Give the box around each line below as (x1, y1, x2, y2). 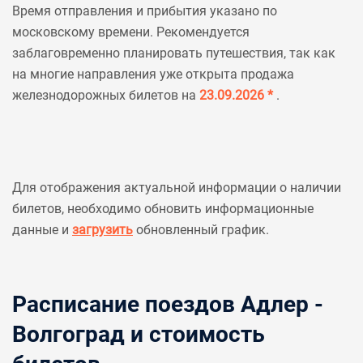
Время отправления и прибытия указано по (12, 3, 277, 19)
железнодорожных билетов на (12, 88, 199, 103)
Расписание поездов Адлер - (12, 291, 323, 318)
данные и (12, 222, 72, 237)
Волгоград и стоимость (12, 321, 265, 348)
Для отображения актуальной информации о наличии (12, 180, 341, 195)
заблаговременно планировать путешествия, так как (12, 45, 335, 61)
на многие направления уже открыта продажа (12, 66, 294, 82)
